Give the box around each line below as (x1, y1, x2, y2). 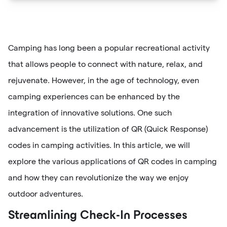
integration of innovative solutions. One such (8, 108, 172, 117)
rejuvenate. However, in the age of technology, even (8, 75, 199, 85)
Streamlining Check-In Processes (8, 210, 187, 221)
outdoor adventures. (8, 189, 83, 198)
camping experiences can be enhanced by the (8, 92, 180, 101)
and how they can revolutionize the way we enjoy (8, 173, 188, 182)
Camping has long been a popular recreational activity (8, 43, 210, 52)
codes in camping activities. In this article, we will (8, 140, 190, 149)
